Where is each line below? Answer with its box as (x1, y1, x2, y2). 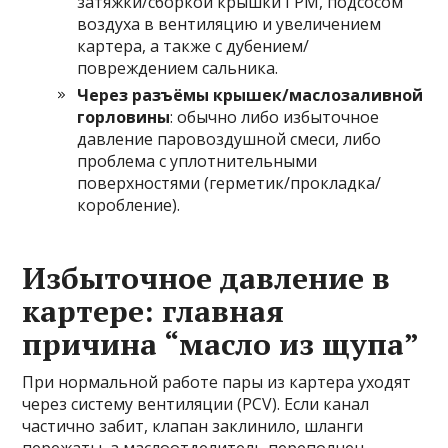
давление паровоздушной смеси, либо (77, 128, 382, 150)
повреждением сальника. (77, 57, 279, 79)
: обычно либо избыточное (170, 106, 380, 128)
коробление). (77, 194, 181, 216)
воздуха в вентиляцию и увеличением (77, 13, 382, 35)
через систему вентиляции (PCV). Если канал (22, 393, 370, 415)
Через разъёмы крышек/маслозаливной (77, 84, 424, 106)
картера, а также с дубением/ (77, 35, 310, 57)
